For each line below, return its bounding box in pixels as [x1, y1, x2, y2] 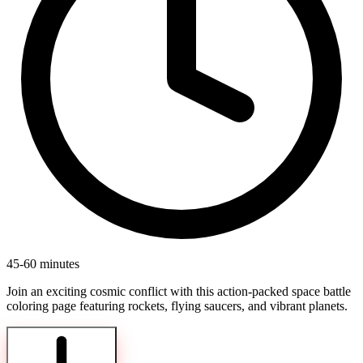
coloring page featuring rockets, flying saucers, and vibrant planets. [6, 299, 348, 314]
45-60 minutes [6, 257, 79, 271]
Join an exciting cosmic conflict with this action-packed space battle [6, 284, 351, 299]
